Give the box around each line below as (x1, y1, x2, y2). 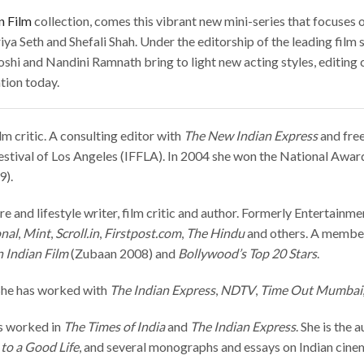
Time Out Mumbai (260, 282, 362, 298)
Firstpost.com (104, 225, 181, 241)
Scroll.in (55, 225, 99, 241)
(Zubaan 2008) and (68, 245, 178, 262)
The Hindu (186, 225, 247, 241)
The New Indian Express (184, 128, 318, 144)
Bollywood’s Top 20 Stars (178, 245, 317, 262)
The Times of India (63, 318, 165, 335)
